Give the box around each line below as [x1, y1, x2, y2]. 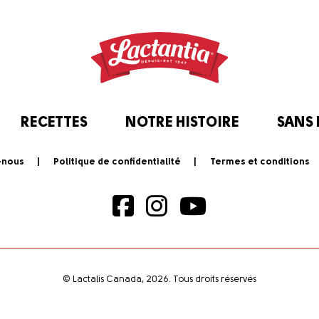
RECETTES [20, 116, 88, 131]
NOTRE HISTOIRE [125, 116, 239, 131]
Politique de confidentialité [53, 157, 181, 167]
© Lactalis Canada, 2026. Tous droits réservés [63, 275, 256, 285]
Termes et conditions [209, 157, 310, 167]
